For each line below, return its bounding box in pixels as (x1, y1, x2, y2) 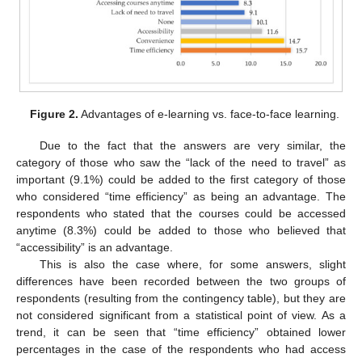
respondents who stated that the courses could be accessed (16, 206, 346, 220)
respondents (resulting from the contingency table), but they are (16, 291, 346, 305)
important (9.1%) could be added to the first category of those (16, 172, 346, 186)
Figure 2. (29, 107, 78, 121)
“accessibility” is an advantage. (16, 240, 173, 254)
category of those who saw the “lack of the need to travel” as (16, 155, 346, 169)
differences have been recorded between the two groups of (16, 274, 346, 288)
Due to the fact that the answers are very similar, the (39, 138, 346, 152)
